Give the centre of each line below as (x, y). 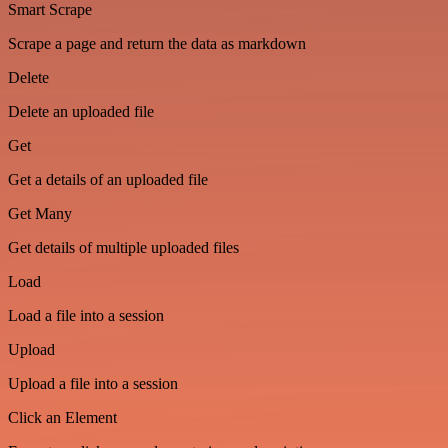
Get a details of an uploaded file (108, 179)
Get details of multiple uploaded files (123, 247)
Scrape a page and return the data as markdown (157, 43)
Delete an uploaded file (81, 111)
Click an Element (62, 417)
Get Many (40, 213)
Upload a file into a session (93, 383)
